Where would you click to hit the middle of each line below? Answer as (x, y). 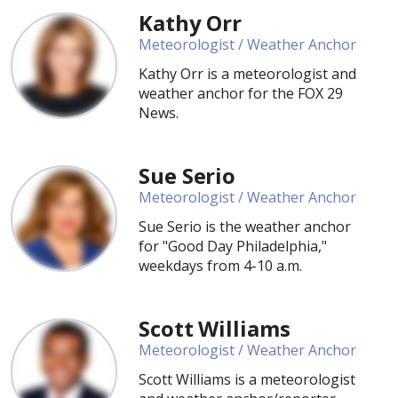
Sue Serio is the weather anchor (245, 227)
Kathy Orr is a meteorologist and (247, 74)
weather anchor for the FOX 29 (241, 93)
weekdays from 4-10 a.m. (220, 266)
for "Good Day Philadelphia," (233, 246)
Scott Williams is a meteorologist (247, 379)
